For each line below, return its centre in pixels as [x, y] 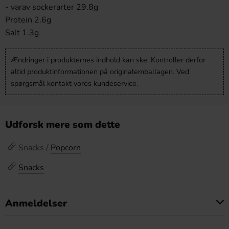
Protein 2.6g [28, 20]
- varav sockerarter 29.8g [52, 7]
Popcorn [66, 148]
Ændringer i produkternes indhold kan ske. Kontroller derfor [108, 60]
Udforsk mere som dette [63, 125]
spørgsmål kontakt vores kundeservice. [74, 83]
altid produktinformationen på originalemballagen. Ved [100, 72]
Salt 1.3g [22, 33]
